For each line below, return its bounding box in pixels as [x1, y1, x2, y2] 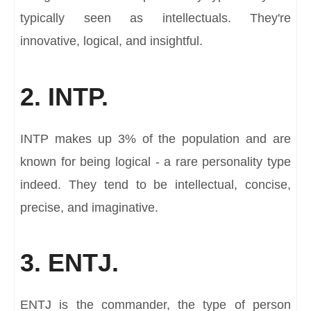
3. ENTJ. [20, 249, 119, 278]
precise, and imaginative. [20, 200, 158, 215]
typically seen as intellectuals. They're [20, 11, 291, 26]
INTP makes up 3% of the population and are [20, 131, 291, 146]
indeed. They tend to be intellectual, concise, [20, 177, 291, 192]
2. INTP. [20, 82, 108, 111]
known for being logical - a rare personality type [20, 154, 291, 169]
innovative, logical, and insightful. [20, 34, 203, 49]
